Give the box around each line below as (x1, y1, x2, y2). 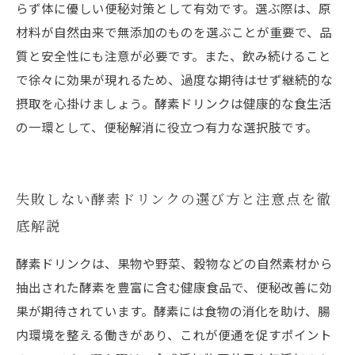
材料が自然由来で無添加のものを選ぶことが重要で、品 (16, 23, 332, 40)
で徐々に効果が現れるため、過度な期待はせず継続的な (16, 71, 333, 88)
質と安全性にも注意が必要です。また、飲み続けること (16, 47, 331, 64)
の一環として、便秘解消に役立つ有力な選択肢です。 (16, 118, 318, 136)
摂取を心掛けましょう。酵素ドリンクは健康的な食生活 (16, 94, 332, 112)
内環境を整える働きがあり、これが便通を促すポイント (16, 326, 332, 343)
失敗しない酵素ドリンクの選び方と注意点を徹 (16, 189, 331, 208)
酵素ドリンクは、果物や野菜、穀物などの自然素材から (16, 254, 333, 272)
